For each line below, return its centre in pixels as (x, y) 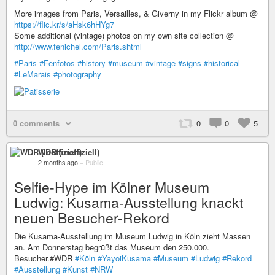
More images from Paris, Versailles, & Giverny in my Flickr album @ (136, 13)
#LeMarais (33, 74)
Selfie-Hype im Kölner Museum (112, 187)
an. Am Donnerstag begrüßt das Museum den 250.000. (112, 247)
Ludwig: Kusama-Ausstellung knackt (129, 203)
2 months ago (58, 163)
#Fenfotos (57, 63)
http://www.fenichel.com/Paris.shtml (78, 46)
